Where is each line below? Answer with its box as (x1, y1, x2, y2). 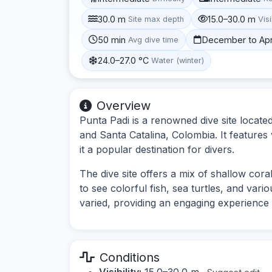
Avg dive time (128, 35, 179, 44)
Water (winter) (151, 56, 205, 66)
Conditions (100, 250, 160, 265)
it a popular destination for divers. (80, 143, 234, 155)
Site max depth (128, 14, 185, 24)
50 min (98, 34, 126, 45)
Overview (97, 98, 151, 113)
